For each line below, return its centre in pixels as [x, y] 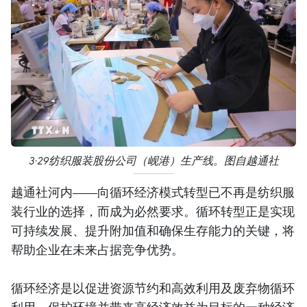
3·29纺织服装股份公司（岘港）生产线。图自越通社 [153, 161]
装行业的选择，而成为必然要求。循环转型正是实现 [153, 211]
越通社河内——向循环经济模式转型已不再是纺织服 [153, 192]
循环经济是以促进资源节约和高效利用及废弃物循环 [153, 288]
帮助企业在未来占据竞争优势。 [97, 250]
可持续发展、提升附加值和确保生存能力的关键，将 [153, 231]
